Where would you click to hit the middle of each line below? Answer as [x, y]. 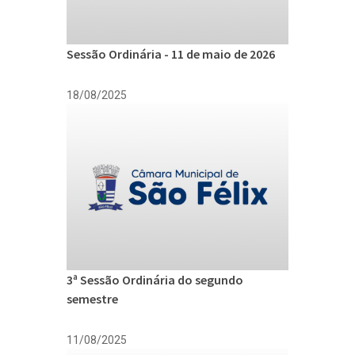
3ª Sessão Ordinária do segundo [155, 280]
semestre [92, 299]
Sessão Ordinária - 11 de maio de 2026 [171, 54]
